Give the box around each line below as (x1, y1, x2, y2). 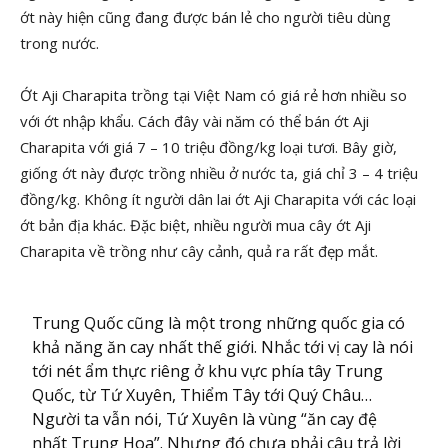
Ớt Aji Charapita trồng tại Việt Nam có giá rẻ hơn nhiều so (20, 85, 407, 105)
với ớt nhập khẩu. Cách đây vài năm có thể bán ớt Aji (20, 111, 369, 131)
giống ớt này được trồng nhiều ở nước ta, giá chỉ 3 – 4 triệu (20, 163, 418, 183)
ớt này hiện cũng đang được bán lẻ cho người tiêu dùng (20, 7, 391, 27)
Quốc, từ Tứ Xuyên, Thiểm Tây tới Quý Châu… (32, 384, 373, 406)
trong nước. (20, 33, 99, 53)
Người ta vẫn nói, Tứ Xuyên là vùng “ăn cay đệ (32, 408, 378, 430)
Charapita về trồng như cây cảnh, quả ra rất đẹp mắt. (20, 241, 378, 261)
